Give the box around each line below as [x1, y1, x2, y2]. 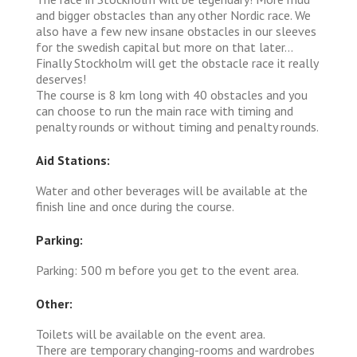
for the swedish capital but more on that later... [36, 38, 292, 55]
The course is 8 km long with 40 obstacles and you [36, 86, 308, 103]
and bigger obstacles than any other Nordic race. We [36, 6, 311, 23]
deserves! [36, 70, 86, 87]
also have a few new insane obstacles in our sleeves [36, 22, 316, 39]
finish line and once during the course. [36, 198, 234, 214]
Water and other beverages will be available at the [36, 182, 308, 198]
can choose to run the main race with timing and [36, 102, 293, 119]
